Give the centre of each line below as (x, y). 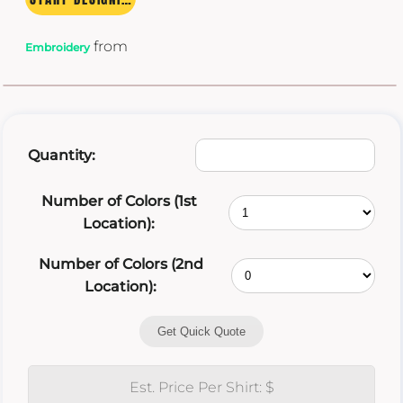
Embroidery (58, 47)
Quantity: (61, 156)
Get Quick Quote (201, 332)
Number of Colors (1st (119, 201)
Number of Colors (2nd (121, 264)
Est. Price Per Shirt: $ (201, 388)
